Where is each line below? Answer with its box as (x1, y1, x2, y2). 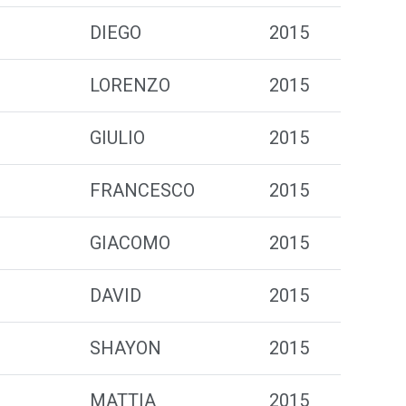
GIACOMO (90, 232, 170, 254)
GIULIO (90, 127, 145, 149)
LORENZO (90, 74, 170, 96)
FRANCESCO (90, 179, 195, 201)
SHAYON (90, 337, 161, 359)
